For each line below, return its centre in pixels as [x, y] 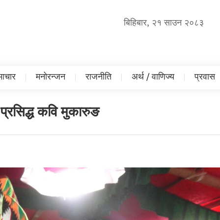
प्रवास [205, 77]
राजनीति [98, 77]
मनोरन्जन [50, 77]
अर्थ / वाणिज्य [153, 77]
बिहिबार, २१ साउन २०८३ [164, 23]
